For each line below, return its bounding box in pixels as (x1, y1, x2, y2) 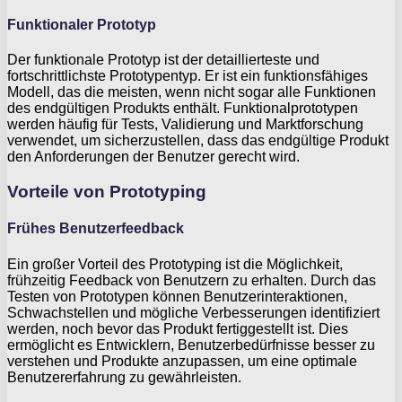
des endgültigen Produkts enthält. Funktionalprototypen (7, 100, 358, 117)
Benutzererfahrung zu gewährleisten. (7, 369, 241, 385)
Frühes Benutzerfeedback (7, 221, 184, 237)
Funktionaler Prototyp (7, 17, 156, 33)
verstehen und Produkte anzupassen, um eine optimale (7, 353, 357, 369)
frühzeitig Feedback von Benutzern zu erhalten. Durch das (7, 272, 376, 288)
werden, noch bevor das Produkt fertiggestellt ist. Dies (7, 320, 348, 336)
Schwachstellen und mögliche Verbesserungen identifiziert (7, 304, 380, 320)
